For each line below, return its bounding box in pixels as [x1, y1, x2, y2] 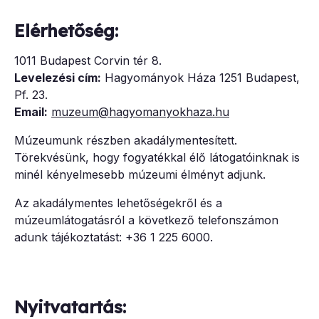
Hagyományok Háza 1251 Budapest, [101, 70, 300, 85]
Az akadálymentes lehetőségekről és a [14, 195, 222, 210]
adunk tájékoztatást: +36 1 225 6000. [14, 229, 213, 244]
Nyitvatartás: [14, 296, 126, 318]
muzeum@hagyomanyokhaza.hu [51, 104, 229, 119]
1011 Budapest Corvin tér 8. [14, 53, 162, 68]
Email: [14, 104, 48, 119]
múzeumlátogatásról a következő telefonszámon [14, 212, 278, 227]
